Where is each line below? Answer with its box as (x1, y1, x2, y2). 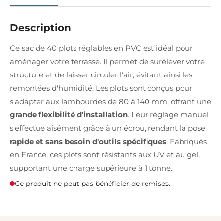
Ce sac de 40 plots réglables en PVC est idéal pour (10, 43, 193, 53)
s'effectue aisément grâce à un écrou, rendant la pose (10, 123, 205, 133)
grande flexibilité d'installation (10, 110, 128, 119)
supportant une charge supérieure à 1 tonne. (10, 163, 172, 173)
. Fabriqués (166, 137, 207, 146)
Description (10, 22, 71, 34)
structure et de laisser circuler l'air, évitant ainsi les (10, 70, 192, 79)
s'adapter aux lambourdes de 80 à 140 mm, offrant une (10, 97, 211, 106)
